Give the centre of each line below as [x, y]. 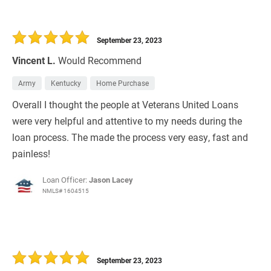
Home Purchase [122, 83]
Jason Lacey [111, 180]
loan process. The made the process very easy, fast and [130, 137]
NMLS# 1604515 [66, 191]
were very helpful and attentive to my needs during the [127, 121]
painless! [31, 154]
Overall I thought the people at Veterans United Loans [125, 105]
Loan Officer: [66, 180]
